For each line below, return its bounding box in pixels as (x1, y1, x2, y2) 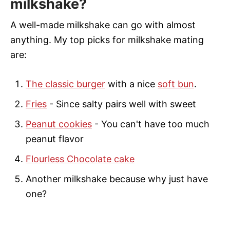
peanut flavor (26, 133, 84, 144)
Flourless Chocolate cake (26, 153, 135, 164)
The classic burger (26, 78, 105, 89)
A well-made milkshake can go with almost (10, 19, 196, 30)
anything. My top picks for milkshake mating (10, 34, 204, 45)
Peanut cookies (26, 118, 92, 129)
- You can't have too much (92, 118, 209, 129)
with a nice (105, 78, 158, 89)
